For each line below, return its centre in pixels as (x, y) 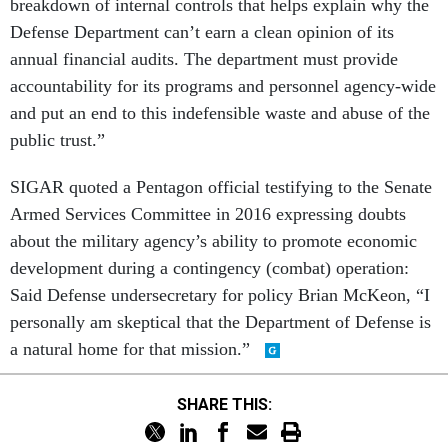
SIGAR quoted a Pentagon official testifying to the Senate (221, 187)
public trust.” (57, 140)
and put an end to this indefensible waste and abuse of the (220, 113)
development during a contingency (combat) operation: (212, 268)
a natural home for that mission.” (132, 349)
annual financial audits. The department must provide (204, 59)
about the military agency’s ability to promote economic (213, 241)
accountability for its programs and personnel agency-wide (223, 86)
